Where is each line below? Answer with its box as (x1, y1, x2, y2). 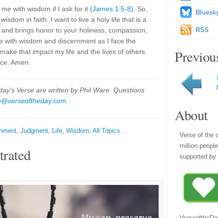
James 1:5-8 (92, 5, 131, 13)
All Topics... (92, 127, 126, 134)
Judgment (20, 127, 48, 134)
